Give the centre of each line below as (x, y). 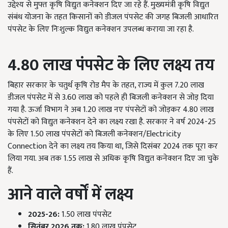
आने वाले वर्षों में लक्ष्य (70, 194)
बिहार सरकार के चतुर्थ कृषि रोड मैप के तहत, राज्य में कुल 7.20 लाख (106, 85)
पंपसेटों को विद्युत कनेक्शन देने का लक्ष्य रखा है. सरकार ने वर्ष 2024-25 (112, 122)
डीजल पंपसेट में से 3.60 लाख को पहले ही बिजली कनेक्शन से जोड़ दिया (111, 97)
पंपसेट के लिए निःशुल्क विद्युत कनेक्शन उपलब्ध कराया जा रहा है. (101, 29)
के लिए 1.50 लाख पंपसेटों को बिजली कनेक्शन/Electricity (94, 134)
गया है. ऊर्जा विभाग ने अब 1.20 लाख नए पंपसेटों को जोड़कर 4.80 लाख (111, 109)
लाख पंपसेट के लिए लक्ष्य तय (129, 65)
